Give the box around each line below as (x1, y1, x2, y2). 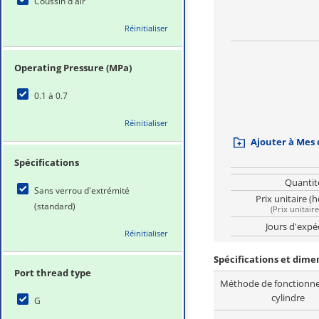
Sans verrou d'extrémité (34, 184, 130, 197)
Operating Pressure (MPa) (14, 61, 132, 74)
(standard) (34, 200, 75, 212)
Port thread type (14, 266, 91, 279)
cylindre (271, 291, 305, 304)
